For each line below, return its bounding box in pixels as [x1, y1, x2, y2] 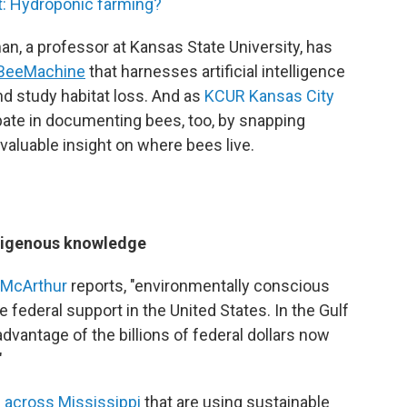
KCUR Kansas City [204, 86, 334, 105]
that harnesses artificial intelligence [85, 62, 345, 81]
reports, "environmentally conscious [67, 276, 330, 295]
